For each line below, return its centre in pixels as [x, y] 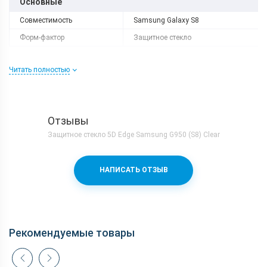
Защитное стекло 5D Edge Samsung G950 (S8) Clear [133, 134]
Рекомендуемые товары [72, 232]
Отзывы [68, 120]
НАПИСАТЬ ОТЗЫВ [133, 170]
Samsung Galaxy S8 [166, 20]
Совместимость [46, 20]
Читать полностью [39, 69]
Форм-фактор [42, 37]
